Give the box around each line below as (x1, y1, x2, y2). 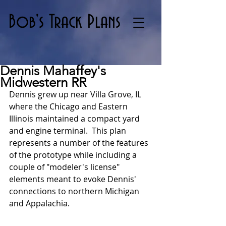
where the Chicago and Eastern (9, 101, 130, 112)
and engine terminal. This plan (9, 125, 128, 136)
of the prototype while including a (9, 149, 139, 160)
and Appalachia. (9, 198, 70, 209)
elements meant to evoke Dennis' (9, 174, 138, 185)
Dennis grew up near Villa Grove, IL (9, 89, 143, 100)
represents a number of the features (9, 137, 150, 148)
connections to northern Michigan (9, 186, 141, 197)
